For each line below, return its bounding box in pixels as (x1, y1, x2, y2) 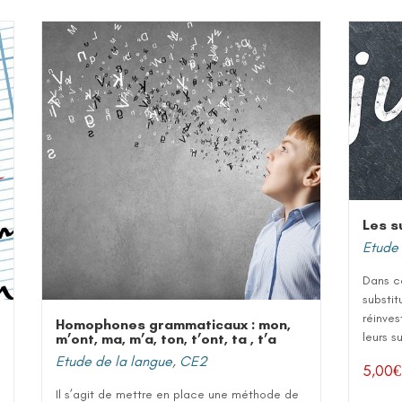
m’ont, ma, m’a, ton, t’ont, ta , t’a (56, 330, 276, 347)
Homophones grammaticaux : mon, (56, 316, 291, 333)
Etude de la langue (56, 353, 172, 370)
